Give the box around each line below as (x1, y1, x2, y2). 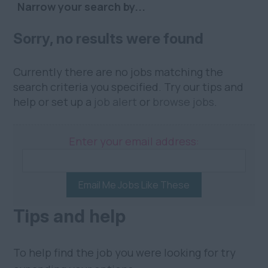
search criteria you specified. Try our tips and (13, 80, 244, 95)
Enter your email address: (69, 134, 199, 149)
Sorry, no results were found (13, 30, 204, 48)
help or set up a (13, 95, 95, 109)
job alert (94, 95, 138, 109)
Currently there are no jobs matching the (13, 65, 224, 80)
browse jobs (153, 95, 215, 109)
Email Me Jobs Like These (78, 178, 190, 192)
